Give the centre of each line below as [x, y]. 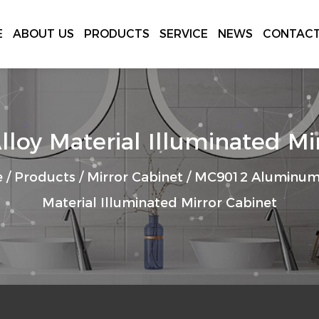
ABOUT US [43, 34]
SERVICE [184, 34]
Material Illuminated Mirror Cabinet [159, 203]
